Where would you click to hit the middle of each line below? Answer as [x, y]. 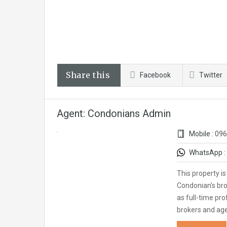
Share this [88, 75]
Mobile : [201, 134]
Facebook [155, 75]
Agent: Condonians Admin [114, 113]
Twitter [211, 75]
